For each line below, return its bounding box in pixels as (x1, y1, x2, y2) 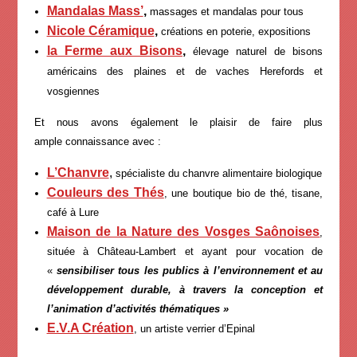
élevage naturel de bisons (193, 45, 324, 57)
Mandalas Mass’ (46, 3, 143, 18)
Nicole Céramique (46, 23, 155, 37)
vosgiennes (46, 84, 100, 97)
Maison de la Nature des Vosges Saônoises (46, 224, 320, 238)
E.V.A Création (46, 320, 134, 335)
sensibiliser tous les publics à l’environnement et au (56, 264, 324, 277)
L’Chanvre (46, 165, 109, 179)
